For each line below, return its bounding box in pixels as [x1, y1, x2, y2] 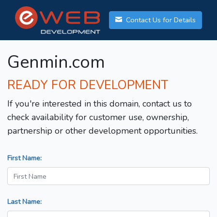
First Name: [7, 153, 42, 163]
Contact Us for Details [124, 15, 196, 25]
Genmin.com [7, 50, 105, 75]
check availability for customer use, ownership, [7, 111, 189, 124]
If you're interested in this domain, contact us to [7, 98, 192, 110]
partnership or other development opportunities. [7, 125, 198, 137]
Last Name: [7, 197, 42, 207]
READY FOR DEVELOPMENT [7, 77, 168, 94]
